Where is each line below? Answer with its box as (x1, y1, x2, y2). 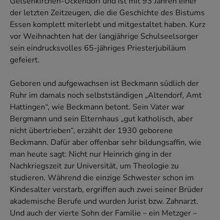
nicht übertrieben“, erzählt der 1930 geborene (10, 125, 173, 137)
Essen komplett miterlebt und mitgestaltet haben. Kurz (10, 19, 205, 30)
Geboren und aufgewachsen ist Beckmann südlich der (10, 78, 199, 89)
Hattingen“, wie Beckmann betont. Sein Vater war (10, 102, 185, 113)
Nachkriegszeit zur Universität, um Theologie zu (10, 161, 179, 172)
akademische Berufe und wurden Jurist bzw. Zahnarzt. (10, 196, 198, 207)
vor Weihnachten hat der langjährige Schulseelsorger (10, 31, 198, 42)
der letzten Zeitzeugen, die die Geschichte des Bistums (10, 7, 205, 19)
